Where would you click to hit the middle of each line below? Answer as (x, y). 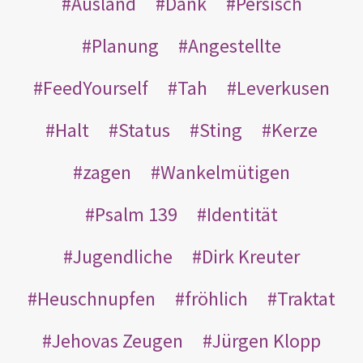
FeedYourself (96, 88)
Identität (242, 214)
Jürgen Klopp (267, 340)
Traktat (306, 298)
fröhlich (216, 298)
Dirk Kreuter (251, 256)
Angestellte (235, 45)
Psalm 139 (136, 214)
